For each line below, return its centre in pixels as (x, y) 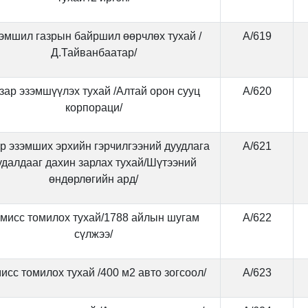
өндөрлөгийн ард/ (93, 179)
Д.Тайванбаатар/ (93, 53)
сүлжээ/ (93, 234)
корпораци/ (93, 108)
